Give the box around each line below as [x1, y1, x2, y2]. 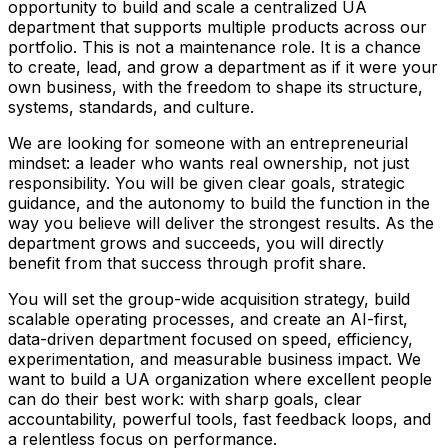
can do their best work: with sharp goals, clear [8, 388, 362, 409]
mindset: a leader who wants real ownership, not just [8, 152, 409, 173]
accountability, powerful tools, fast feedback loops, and [8, 408, 431, 429]
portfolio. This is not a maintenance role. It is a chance [8, 36, 421, 57]
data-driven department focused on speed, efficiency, [8, 328, 413, 349]
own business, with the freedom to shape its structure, [8, 76, 423, 97]
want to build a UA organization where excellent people [8, 368, 432, 389]
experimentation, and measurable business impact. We [8, 348, 421, 369]
